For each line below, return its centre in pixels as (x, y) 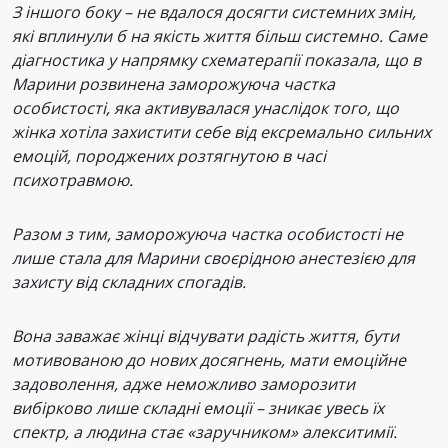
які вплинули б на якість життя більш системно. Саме (219, 35)
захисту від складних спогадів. (131, 281)
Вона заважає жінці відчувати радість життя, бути (205, 335)
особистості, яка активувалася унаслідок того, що (205, 107)
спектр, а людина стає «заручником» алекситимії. (204, 431)
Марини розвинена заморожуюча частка (173, 83)
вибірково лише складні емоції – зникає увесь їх (198, 407)
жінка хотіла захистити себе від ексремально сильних (221, 131)
